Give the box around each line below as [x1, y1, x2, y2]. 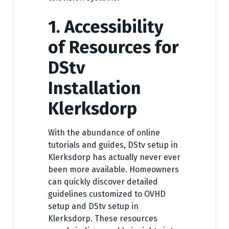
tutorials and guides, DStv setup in [48, 140, 178, 150]
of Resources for [48, 37, 179, 58]
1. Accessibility [48, 16, 164, 38]
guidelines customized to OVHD [48, 189, 166, 199]
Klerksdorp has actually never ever [48, 152, 180, 163]
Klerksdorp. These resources [48, 214, 157, 224]
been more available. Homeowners [48, 165, 179, 175]
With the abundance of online [48, 128, 160, 138]
